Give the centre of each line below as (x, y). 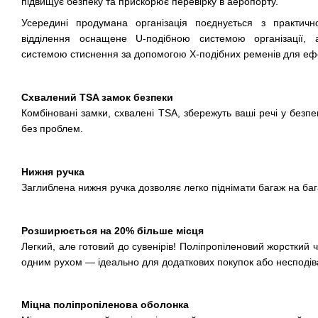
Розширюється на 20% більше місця (113, 230)
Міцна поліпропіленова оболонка (105, 305)
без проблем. (52, 128)
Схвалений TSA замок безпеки (97, 97)
